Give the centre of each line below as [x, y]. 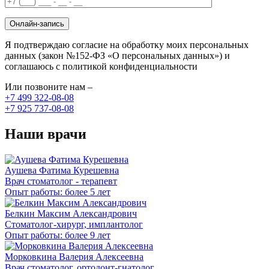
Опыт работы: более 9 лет [58, 235]
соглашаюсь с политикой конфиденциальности [101, 66]
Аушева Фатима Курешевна [62, 170]
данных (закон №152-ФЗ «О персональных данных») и [117, 55]
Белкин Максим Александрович [71, 213]
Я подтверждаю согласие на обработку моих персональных [127, 44]
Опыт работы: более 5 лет [58, 192]
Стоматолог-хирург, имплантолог [74, 224]
